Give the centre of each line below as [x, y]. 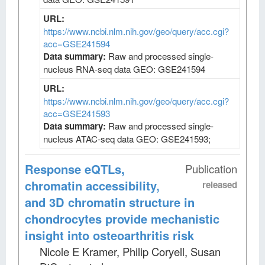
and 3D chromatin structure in [110, 202]
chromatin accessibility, [92, 185]
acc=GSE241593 [77, 113]
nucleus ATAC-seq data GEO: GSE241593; [127, 138]
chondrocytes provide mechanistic [122, 218]
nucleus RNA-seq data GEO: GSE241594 [124, 69]
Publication [211, 168]
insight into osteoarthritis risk [109, 235]
